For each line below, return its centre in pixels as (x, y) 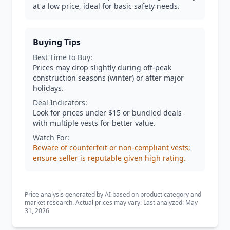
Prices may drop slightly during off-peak (102, 68)
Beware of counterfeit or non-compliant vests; (112, 148)
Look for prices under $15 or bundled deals (107, 113)
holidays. (48, 88)
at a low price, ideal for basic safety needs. (106, 6)
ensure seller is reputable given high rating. (109, 158)
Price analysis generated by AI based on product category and (113, 194)
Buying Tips (57, 42)
